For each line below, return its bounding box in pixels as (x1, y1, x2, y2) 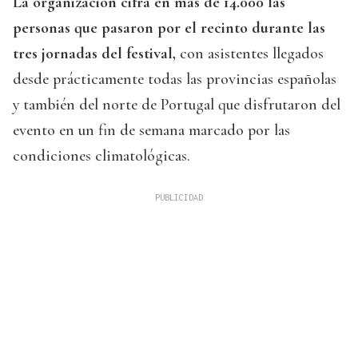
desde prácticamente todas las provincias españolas (13, 70, 336, 89)
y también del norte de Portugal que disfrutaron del (13, 95, 340, 115)
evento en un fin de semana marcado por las (13, 121, 290, 141)
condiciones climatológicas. (13, 146, 190, 166)
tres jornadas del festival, (13, 44, 176, 64)
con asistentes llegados (176, 44, 324, 64)
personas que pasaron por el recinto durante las (13, 18, 325, 38)
